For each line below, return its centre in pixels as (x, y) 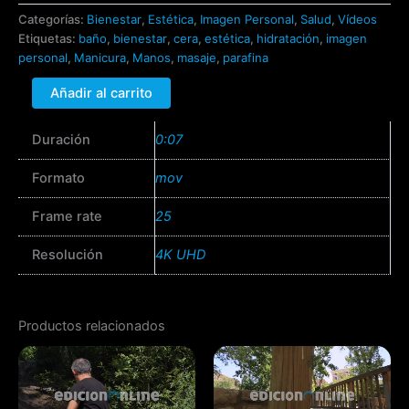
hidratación (288, 39)
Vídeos (357, 20)
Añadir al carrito (101, 93)
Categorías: (52, 20)
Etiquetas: (48, 39)
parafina (246, 58)
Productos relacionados (92, 325)
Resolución (67, 255)
